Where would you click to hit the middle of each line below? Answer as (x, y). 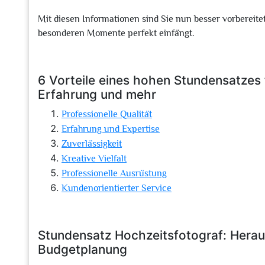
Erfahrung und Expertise (111, 129)
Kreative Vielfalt (94, 159)
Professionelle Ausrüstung (114, 173)
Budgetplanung (83, 249)
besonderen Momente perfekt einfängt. (116, 33)
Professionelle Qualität (107, 114)
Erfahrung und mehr (97, 94)
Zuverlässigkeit (92, 144)
